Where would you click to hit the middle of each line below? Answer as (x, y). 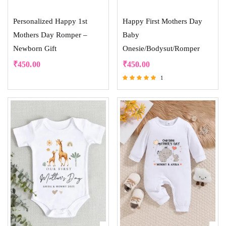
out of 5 (132, 102)
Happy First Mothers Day (162, 21)
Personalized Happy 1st (50, 21)
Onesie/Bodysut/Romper (161, 49)
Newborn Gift (35, 49)
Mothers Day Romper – (50, 35)
